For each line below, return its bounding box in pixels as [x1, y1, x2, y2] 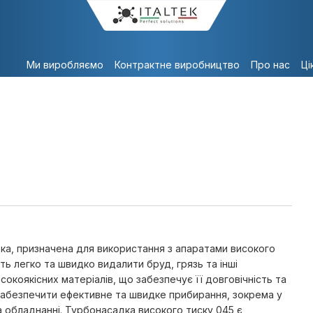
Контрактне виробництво [114, 59, 240, 71]
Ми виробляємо [26, 59, 103, 71]
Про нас [250, 59, 290, 71]
